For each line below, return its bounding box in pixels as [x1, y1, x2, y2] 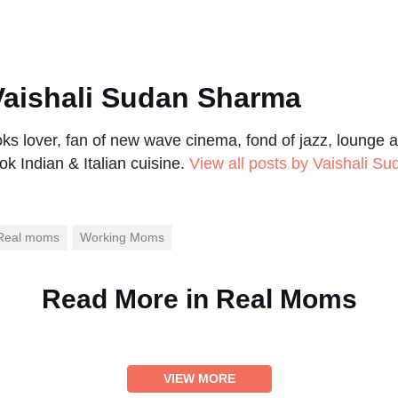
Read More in [41, 284, 216, 314]
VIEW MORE [163, 371, 235, 386]
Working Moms [80, 230, 164, 245]
